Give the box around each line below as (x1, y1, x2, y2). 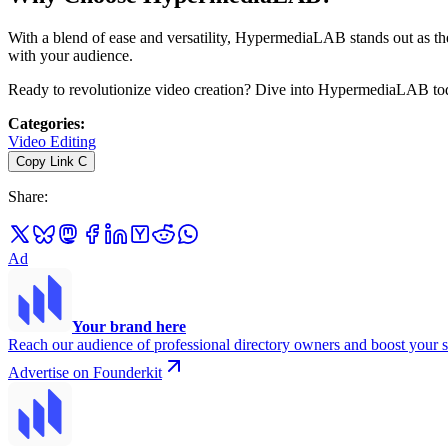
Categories (8, 114, 80, 132)
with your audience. (8, 46, 133, 64)
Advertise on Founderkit (8, 363, 162, 381)
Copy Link (16, 153, 74, 169)
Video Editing (8, 132, 96, 150)
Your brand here (72, 317, 186, 335)
